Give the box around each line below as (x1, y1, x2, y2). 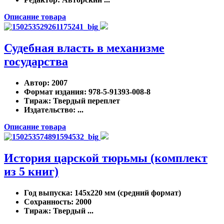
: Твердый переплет (48, 96, 120, 105)
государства (4, 54, 68, 68)
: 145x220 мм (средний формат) (70, 188, 181, 197)
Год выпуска (24, 188, 70, 197)
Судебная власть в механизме (4, 41, 164, 54)
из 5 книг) (4, 164, 58, 178)
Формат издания (24, 87, 84, 96)
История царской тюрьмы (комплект (4, 151, 207, 164)
